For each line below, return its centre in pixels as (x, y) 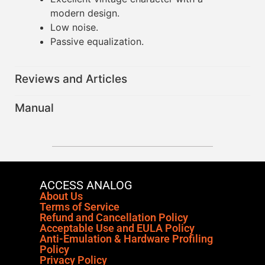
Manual (34, 108)
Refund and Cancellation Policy (114, 218)
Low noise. (74, 28)
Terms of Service (80, 207)
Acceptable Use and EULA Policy (117, 228)
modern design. (85, 13)
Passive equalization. (97, 42)
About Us (62, 196)
